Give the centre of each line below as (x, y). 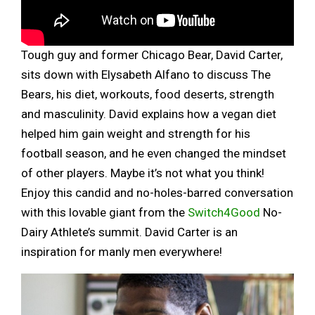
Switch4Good (224, 213)
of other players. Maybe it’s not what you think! (143, 173)
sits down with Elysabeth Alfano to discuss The (146, 75)
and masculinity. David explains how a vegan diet (149, 114)
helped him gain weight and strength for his (136, 134)
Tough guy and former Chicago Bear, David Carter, (152, 55)
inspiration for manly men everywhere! (122, 252)
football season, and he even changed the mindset (154, 154)
